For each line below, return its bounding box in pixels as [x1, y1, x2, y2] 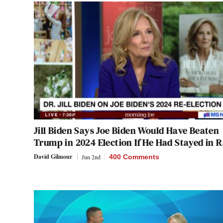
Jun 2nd [82, 153, 101, 161]
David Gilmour [34, 152, 72, 161]
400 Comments [109, 153, 159, 161]
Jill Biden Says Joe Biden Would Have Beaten [34, 123, 220, 138]
